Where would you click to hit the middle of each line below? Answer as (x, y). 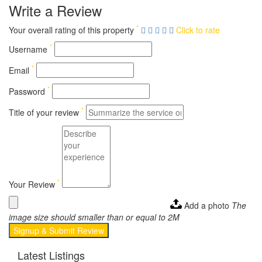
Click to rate (198, 30)
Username (29, 49)
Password (28, 91)
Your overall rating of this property (73, 30)
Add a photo (207, 205)
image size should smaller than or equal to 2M (94, 217)
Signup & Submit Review (59, 230)
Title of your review (45, 112)
